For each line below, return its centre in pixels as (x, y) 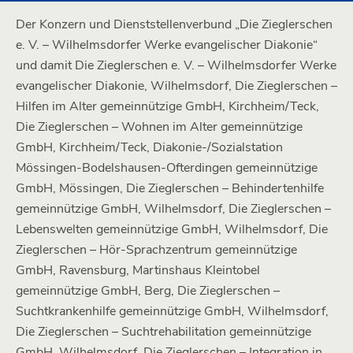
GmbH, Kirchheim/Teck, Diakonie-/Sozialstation (149, 147)
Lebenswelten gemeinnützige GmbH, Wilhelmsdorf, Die (172, 229)
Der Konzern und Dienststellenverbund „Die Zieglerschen (174, 24)
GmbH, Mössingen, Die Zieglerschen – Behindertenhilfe (170, 188)
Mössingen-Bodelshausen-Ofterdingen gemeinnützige (167, 168)
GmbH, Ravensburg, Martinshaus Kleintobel (138, 270)
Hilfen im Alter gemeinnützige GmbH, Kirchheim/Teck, (167, 106)
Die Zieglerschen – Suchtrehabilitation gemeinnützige (163, 332)
